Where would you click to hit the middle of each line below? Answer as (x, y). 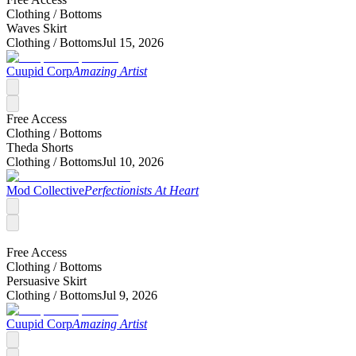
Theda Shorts (40, 147)
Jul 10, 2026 (133, 161)
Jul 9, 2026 (130, 295)
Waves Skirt (37, 28)
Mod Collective (45, 190)
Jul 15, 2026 (133, 42)
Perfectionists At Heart (141, 190)
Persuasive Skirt (46, 281)
